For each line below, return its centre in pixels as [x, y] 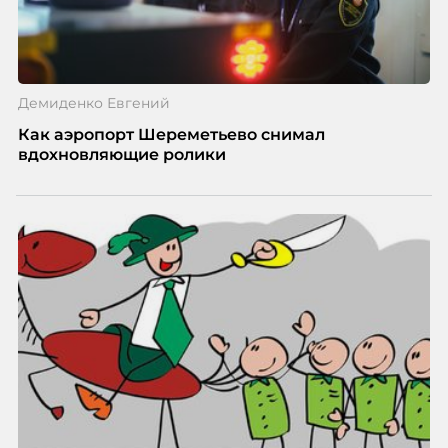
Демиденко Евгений [93, 103]
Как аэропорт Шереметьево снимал [171, 135]
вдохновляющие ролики [121, 155]
